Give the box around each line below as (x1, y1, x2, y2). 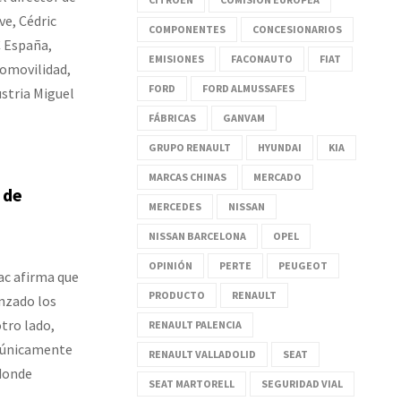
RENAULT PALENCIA (149, 317, 242, 331)
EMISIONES (149, 51, 204, 65)
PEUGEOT (278, 258, 328, 272)
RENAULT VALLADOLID (149, 346, 256, 361)
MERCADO (253, 169, 302, 183)
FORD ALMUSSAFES (202, 81, 294, 95)
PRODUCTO (149, 287, 205, 302)
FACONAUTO (231, 51, 293, 65)
